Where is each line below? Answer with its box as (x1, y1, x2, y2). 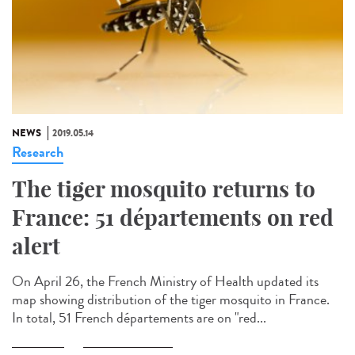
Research (12, 142, 63, 163)
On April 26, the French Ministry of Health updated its (12, 271, 319, 292)
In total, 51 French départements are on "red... (12, 307, 266, 329)
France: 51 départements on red (12, 204, 334, 232)
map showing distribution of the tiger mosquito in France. (12, 289, 330, 311)
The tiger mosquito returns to (12, 175, 315, 204)
